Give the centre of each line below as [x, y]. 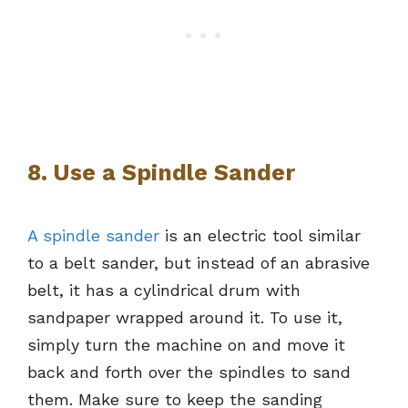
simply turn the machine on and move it [186, 344]
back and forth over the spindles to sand [189, 372]
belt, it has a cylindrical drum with [164, 290]
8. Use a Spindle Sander [161, 172]
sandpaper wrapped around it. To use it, [185, 317]
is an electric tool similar [260, 235]
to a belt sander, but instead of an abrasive [199, 262]
